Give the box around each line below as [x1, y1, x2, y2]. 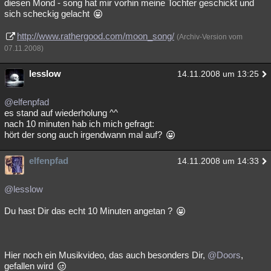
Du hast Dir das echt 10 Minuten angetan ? [4, 206, 175, 216]
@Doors [207, 250, 241, 260]
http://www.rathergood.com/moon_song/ [17, 31, 174, 41]
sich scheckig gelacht [4, 8, 92, 19]
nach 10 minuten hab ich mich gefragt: [4, 119, 154, 129]
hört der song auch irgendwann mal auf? [4, 129, 165, 140]
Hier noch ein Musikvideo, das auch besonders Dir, [4, 250, 207, 260]
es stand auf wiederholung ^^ [4, 108, 118, 118]
